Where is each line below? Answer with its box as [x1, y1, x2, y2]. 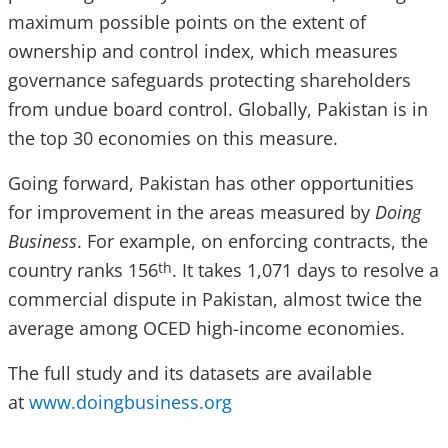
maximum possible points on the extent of [8, 10, 366, 34]
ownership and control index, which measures [8, 39, 398, 63]
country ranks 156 [8, 258, 158, 282]
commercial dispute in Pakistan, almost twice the [8, 287, 422, 311]
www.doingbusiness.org [29, 390, 232, 414]
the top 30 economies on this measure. [8, 126, 338, 150]
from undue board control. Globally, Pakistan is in [8, 97, 428, 121]
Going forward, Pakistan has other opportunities [8, 171, 414, 195]
